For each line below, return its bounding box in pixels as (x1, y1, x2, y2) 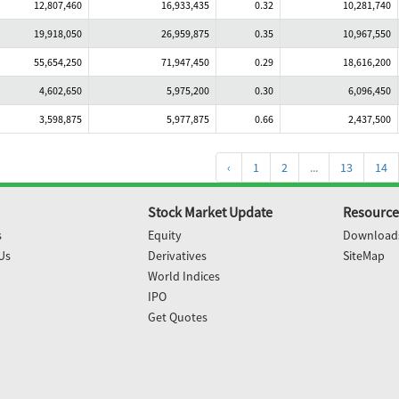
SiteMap (343, 248, 386, 264)
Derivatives (147, 248, 207, 264)
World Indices (147, 268, 220, 284)
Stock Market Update (147, 203, 273, 221)
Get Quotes (147, 309, 208, 325)
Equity (147, 227, 182, 243)
